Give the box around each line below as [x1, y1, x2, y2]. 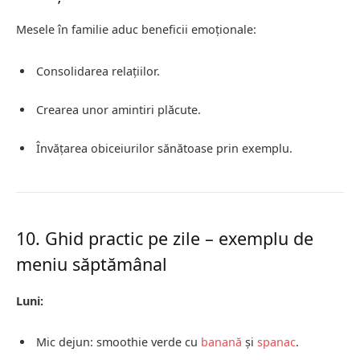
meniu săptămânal [16, 252, 167, 276]
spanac [257, 334, 296, 350]
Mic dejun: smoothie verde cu [36, 334, 201, 350]
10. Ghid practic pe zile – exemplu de [16, 227, 313, 251]
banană [201, 334, 242, 350]
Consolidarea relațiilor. [36, 63, 160, 79]
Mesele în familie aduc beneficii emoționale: [16, 22, 256, 38]
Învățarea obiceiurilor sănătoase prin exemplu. [36, 141, 292, 157]
